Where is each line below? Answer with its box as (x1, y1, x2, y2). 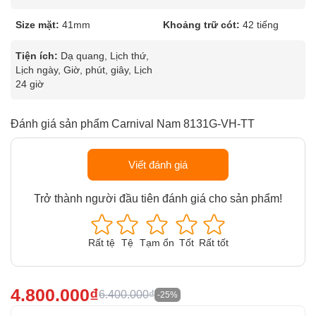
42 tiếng (243, 19, 279, 30)
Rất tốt (198, 237, 229, 248)
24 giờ (16, 78, 44, 90)
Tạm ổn (139, 237, 174, 248)
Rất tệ (87, 237, 115, 248)
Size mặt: (16, 19, 59, 30)
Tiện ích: (16, 50, 58, 61)
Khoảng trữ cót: (163, 19, 240, 30)
